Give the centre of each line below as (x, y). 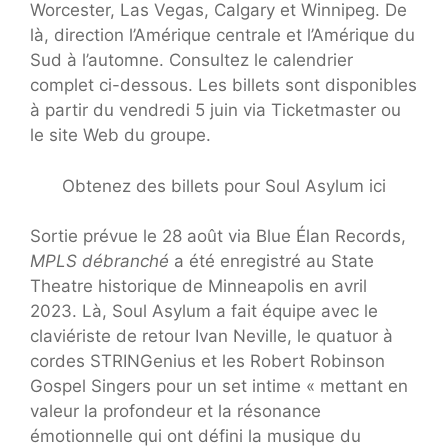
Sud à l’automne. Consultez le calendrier (191, 60)
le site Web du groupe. (120, 135)
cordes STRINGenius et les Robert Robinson (207, 361)
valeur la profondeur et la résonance (175, 411)
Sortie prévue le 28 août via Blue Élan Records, (218, 236)
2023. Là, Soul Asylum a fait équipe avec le (204, 311)
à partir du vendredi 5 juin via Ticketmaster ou (215, 110)
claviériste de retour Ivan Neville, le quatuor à (211, 336)
